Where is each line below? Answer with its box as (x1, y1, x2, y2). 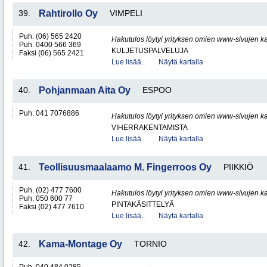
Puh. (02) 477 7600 (19, 186, 82, 194)
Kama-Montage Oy (39, 239, 122, 249)
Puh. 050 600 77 (19, 194, 73, 203)
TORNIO (134, 239, 167, 249)
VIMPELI (110, 8, 142, 18)
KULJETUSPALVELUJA (111, 46, 188, 55)
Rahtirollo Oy (39, 8, 98, 18)
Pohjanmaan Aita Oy (39, 85, 131, 95)
